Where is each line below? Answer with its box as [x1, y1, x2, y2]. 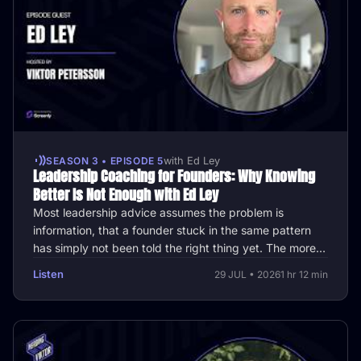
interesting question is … [33, 259, 161, 273]
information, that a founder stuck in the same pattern [33, 223, 311, 238]
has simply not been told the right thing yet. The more [33, 241, 316, 255]
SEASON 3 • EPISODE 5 [46, 154, 164, 167]
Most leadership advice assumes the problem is [33, 205, 284, 220]
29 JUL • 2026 [214, 268, 280, 280]
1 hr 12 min [280, 268, 328, 280]
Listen [33, 268, 64, 281]
